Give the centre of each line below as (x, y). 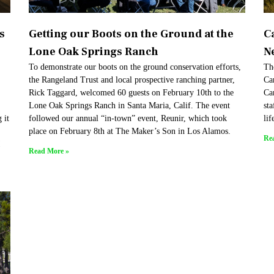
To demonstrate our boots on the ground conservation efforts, (135, 67)
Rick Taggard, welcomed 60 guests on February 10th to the (131, 92)
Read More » (49, 151)
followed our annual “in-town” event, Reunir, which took (128, 118)
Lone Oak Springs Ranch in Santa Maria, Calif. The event (130, 105)
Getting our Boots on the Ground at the (131, 34)
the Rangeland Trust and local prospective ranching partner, (132, 80)
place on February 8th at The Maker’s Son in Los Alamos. (130, 131)
